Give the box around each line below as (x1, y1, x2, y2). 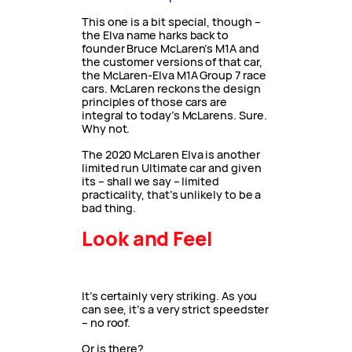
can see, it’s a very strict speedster (82, 302, 269, 317)
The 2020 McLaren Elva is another (82, 147, 260, 163)
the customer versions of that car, (82, 54, 262, 70)
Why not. (82, 121, 130, 137)
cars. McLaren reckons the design (82, 81, 261, 97)
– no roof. (82, 315, 131, 331)
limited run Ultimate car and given (82, 160, 262, 176)
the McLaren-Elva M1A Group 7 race (82, 68, 266, 83)
